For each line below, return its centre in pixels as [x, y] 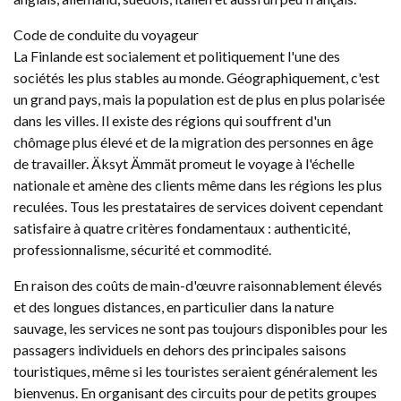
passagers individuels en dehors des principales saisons [180, 350]
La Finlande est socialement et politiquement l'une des [177, 56]
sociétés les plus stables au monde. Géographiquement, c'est [196, 77]
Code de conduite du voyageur [106, 34]
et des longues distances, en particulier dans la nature [174, 307]
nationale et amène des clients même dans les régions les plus [198, 185]
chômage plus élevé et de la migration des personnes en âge [193, 142]
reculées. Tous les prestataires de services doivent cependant [198, 206]
